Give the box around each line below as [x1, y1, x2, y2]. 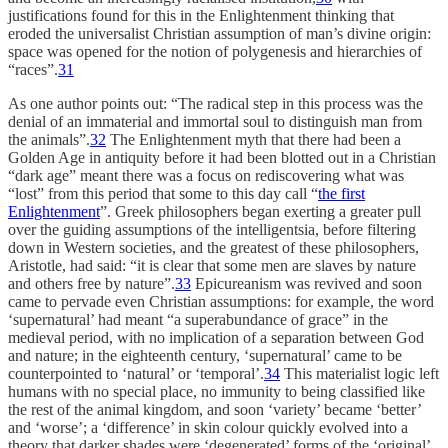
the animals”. [8, 130, 90, 148]
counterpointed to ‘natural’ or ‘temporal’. [8, 364, 264, 382]
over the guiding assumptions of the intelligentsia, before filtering [8, 220, 416, 238]
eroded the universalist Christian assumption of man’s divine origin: [8, 24, 431, 42]
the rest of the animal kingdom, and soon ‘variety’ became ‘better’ [8, 400, 421, 418]
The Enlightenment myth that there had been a [106, 130, 401, 148]
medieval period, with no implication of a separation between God [8, 328, 424, 346]
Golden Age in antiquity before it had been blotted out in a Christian [8, 148, 436, 166]
